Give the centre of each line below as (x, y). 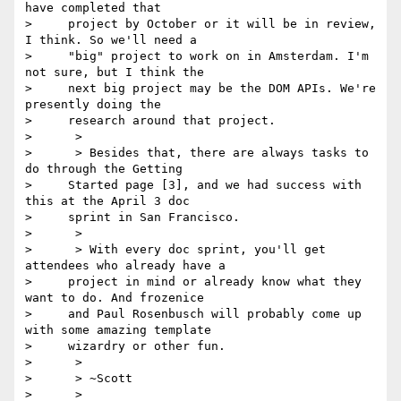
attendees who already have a (125, 266)
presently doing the (93, 105)
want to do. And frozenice (115, 298)
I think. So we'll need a (111, 40)
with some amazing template (118, 330)
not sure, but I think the (115, 73)
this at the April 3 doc (107, 201)
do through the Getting (104, 169)
